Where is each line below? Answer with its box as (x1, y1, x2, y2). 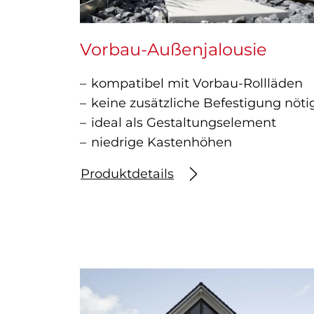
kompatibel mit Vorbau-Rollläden (91, 76, 303, 92)
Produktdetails (81, 166, 174, 182)
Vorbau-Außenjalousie (80, 39, 267, 60)
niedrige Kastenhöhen (91, 135, 232, 151)
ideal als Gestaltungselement (91, 115, 276, 131)
